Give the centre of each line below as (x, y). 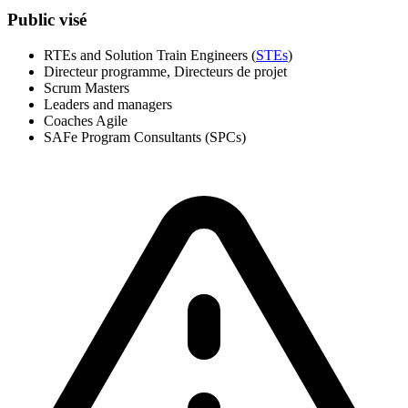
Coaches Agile (86, 120)
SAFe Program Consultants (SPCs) (145, 137)
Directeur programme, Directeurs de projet (165, 71)
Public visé (47, 20)
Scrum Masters (87, 87)
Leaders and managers (108, 104)
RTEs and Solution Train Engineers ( (150, 55)
